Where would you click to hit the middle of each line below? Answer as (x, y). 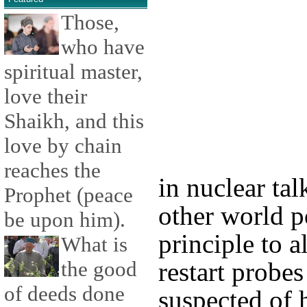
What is (94, 245)
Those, (90, 23)
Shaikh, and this (74, 121)
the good (99, 269)
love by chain (63, 146)
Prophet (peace (69, 195)
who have (103, 47)
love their (46, 97)
